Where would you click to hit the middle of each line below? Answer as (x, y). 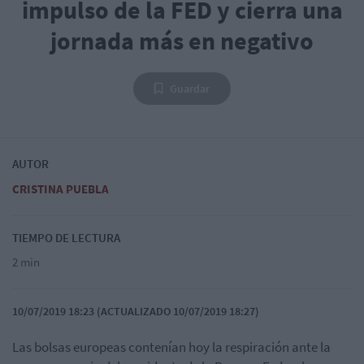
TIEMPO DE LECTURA (66, 238)
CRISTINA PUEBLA (61, 189)
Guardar (190, 89)
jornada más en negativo (182, 41)
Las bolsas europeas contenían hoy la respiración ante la (171, 347)
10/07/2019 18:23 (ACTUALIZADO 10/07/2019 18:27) (136, 312)
